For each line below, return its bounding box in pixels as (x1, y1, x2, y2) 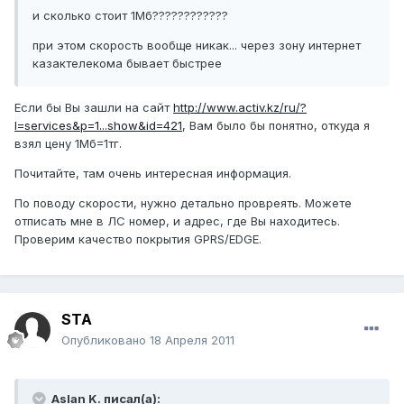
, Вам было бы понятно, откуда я (182, 118, 370, 133)
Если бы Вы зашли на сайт (14, 100, 173, 115)
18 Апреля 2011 (150, 333, 234, 348)
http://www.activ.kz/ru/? (173, 100, 307, 115)
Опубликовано (61, 333, 150, 348)
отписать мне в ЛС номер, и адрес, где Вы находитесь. (14, 214, 340, 229)
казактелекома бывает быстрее (32, 56, 222, 71)
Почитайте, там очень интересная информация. (14, 166, 291, 181)
